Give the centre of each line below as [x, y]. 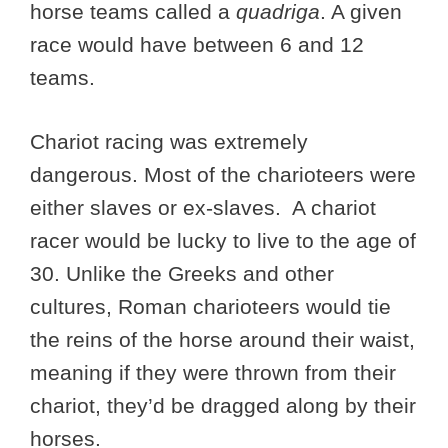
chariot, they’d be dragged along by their [223, 406]
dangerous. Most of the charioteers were [223, 175]
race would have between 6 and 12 [197, 44]
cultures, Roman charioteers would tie [210, 307]
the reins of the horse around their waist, [222, 340]
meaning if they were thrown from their [213, 373]
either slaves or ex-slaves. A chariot [203, 208]
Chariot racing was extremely [169, 142]
